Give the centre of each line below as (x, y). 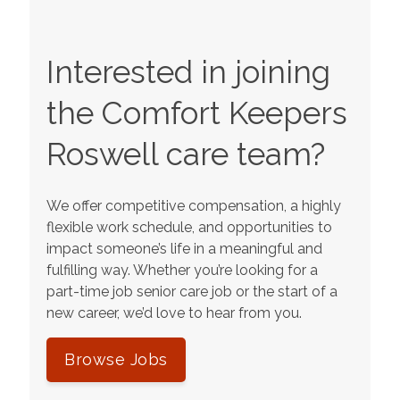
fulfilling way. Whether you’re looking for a (183, 271)
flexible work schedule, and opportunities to (190, 228)
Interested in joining (189, 71)
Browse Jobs (116, 360)
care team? (242, 154)
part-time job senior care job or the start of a (192, 292)
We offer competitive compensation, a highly (194, 206)
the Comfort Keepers (197, 112)
